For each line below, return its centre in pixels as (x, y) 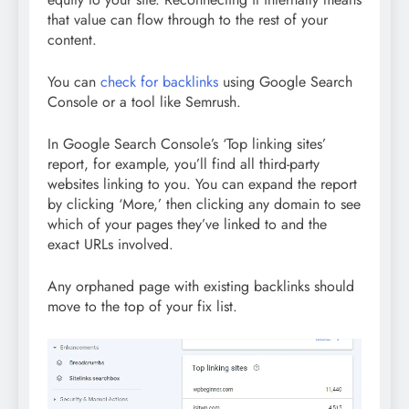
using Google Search (285, 81)
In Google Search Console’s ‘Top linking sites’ (187, 143)
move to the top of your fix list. (142, 306)
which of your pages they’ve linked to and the (187, 224)
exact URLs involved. (110, 244)
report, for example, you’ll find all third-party (184, 163)
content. (72, 39)
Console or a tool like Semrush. (144, 101)
